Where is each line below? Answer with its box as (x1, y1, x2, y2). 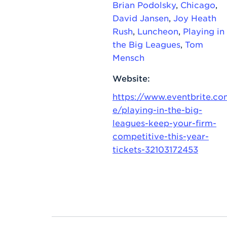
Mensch (112, 52, 144, 62)
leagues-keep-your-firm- (112, 117, 216, 128)
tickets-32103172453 (112, 143, 198, 154)
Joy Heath (173, 12, 216, 23)
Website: (112, 72, 150, 83)
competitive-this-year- (112, 130, 209, 141)
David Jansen (112, 12, 169, 23)
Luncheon (137, 25, 178, 36)
